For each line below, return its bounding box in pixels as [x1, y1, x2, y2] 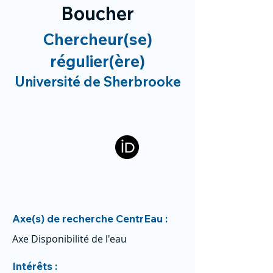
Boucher [61, 2, 134, 25]
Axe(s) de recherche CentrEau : [12, 212, 168, 225]
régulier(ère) [50, 51, 145, 71]
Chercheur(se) [43, 29, 152, 49]
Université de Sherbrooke [14, 73, 181, 90]
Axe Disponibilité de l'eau [12, 232, 127, 246]
